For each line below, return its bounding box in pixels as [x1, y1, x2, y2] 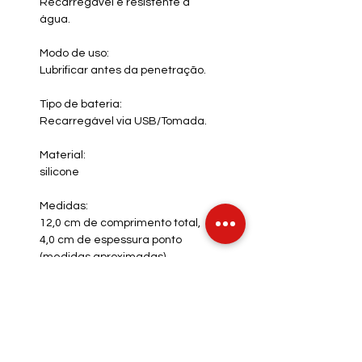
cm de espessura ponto [55, 234, 182, 246]
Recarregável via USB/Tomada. [40, 116, 207, 127]
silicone [40, 166, 79, 178]
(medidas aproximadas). [40, 251, 168, 263]
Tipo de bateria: [40, 99, 122, 110]
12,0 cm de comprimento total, [40, 217, 200, 229]
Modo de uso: [40, 48, 109, 59]
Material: [40, 149, 86, 161]
